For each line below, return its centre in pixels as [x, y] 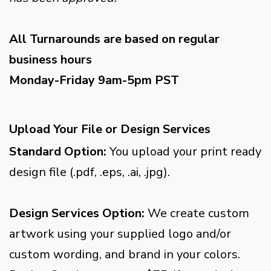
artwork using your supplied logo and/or [120, 234]
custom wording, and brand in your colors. [125, 254]
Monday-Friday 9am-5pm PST [94, 80]
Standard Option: [58, 152]
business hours [51, 60]
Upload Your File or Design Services [110, 129]
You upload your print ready [184, 152]
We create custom [197, 213]
